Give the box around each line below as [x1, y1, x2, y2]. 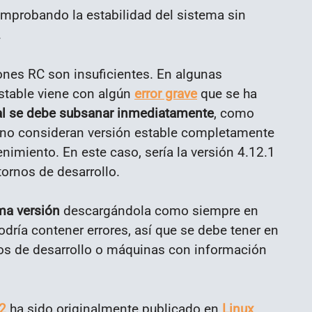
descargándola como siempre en [60, 203, 258, 219]
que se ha [197, 85, 257, 102]
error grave [134, 85, 197, 102]
